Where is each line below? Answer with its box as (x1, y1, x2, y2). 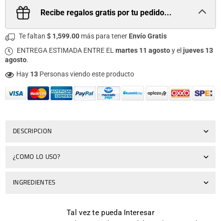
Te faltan (17, 32, 47, 40)
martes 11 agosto (115, 46, 170, 54)
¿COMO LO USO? (13, 151, 61, 161)
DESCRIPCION (13, 125, 52, 136)
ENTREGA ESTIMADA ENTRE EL (15, 46, 115, 54)
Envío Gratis (129, 32, 167, 40)
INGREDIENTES (13, 177, 56, 187)
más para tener (79, 32, 129, 40)
